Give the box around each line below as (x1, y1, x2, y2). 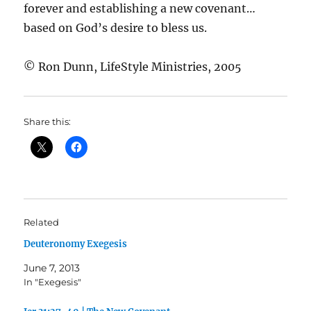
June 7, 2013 (24, 261, 81, 274)
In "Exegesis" (24, 276, 82, 287)
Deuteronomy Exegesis (24, 237, 128, 250)
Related (24, 216, 60, 228)
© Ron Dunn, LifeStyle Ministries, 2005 (24, 59, 242, 74)
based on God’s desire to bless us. (24, 20, 208, 35)
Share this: (24, 115, 72, 127)
